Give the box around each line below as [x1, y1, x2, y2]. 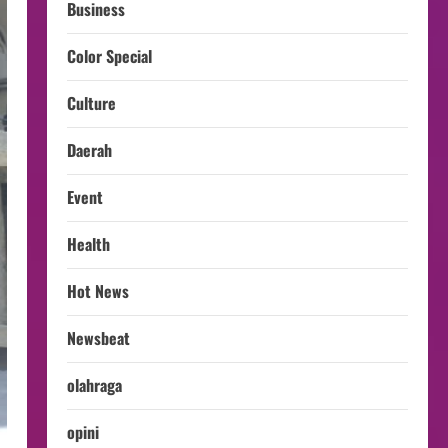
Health [66, 232, 110, 256]
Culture [66, 91, 116, 115]
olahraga [66, 373, 122, 397]
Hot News [66, 279, 129, 303]
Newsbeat [66, 326, 130, 350]
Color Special [66, 44, 152, 68]
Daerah [66, 138, 112, 162]
